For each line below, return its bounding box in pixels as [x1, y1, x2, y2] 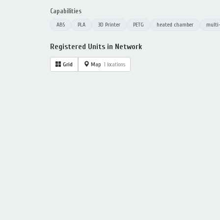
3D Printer [98, 21, 120, 28]
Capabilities [50, 7, 82, 15]
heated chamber [157, 21, 193, 28]
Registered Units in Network [50, 42, 142, 51]
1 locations [104, 61, 125, 68]
